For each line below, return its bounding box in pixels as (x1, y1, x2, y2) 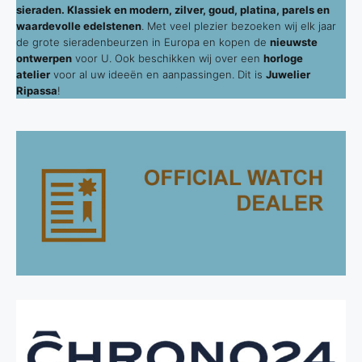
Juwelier (266, 68, 310, 81)
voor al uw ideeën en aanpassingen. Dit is (50, 68, 266, 81)
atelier (16, 68, 50, 81)
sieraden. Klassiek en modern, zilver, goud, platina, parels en (16, 3, 330, 16)
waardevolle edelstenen (16, 19, 141, 32)
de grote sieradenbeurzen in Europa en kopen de (16, 36, 270, 48)
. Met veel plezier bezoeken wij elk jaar (141, 19, 336, 32)
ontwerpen (16, 52, 72, 65)
